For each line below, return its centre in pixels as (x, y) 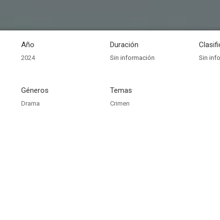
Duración (124, 45)
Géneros (35, 90)
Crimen (120, 103)
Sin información (132, 58)
